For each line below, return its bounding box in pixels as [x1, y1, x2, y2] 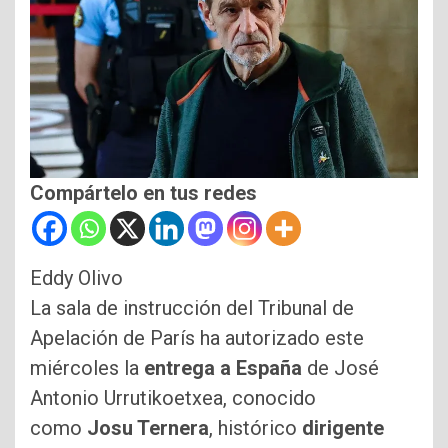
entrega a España [144, 355, 302, 380]
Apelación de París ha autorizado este [30, 325, 364, 350]
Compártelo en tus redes [30, 180, 257, 205]
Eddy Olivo [30, 265, 123, 290]
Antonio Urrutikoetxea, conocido [30, 385, 316, 410]
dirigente [302, 415, 384, 440]
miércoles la [30, 355, 144, 380]
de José [302, 355, 379, 380]
